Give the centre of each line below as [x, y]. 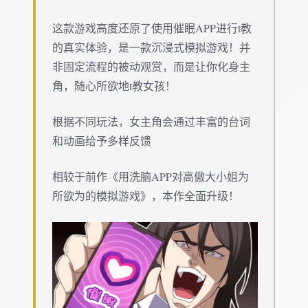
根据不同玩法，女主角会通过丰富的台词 [151, 121]
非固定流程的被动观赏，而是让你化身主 [151, 66]
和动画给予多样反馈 [102, 140]
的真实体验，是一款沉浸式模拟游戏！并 [151, 47]
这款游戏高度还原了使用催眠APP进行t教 [152, 27]
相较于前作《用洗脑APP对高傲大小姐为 [151, 176]
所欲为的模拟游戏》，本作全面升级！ [146, 195]
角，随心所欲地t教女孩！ [114, 85]
